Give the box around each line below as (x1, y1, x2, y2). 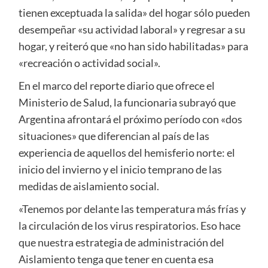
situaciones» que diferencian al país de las (18, 129, 209, 143)
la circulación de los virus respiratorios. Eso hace (18, 219, 240, 233)
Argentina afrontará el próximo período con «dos (18, 112, 242, 126)
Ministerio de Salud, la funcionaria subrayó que (18, 96, 236, 109)
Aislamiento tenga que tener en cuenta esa (18, 252, 214, 266)
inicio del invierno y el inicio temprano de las (18, 163, 222, 176)
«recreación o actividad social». (18, 56, 160, 70)
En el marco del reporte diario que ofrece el (18, 79, 215, 93)
